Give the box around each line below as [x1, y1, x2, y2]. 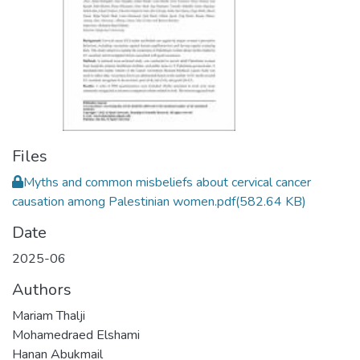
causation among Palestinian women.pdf [12, 193, 235, 211]
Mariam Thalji [12, 307, 85, 325]
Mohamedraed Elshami [12, 326, 140, 344]
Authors [12, 279, 72, 301]
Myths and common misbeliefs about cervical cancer [23, 174, 311, 191]
